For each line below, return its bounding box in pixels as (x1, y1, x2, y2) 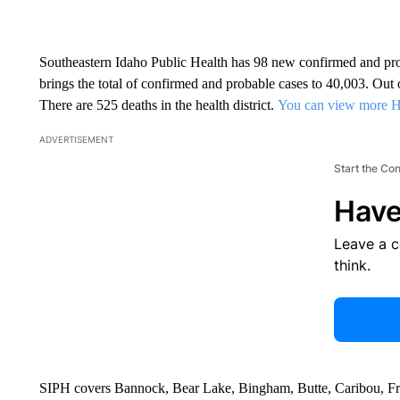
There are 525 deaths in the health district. (38, 96, 278, 112)
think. (333, 255, 371, 274)
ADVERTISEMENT (38, 133, 113, 145)
